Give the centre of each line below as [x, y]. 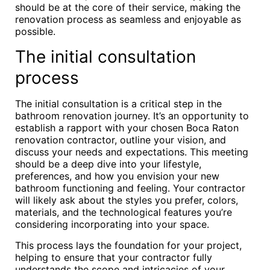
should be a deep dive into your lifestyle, [108, 164]
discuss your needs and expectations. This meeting [132, 152]
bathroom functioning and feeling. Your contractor [130, 188]
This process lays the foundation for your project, [128, 245]
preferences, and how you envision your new [117, 176]
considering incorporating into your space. [112, 224]
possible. [35, 31]
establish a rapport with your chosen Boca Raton [127, 128]
